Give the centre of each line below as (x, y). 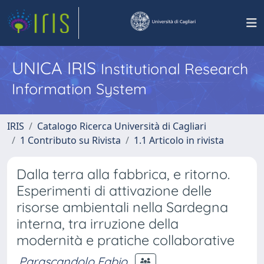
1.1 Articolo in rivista (179, 140)
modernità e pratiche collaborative (126, 240)
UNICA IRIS (56, 68)
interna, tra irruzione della (98, 224)
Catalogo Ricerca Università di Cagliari (122, 126)
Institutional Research (174, 69)
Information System (79, 89)
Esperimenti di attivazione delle (114, 191)
